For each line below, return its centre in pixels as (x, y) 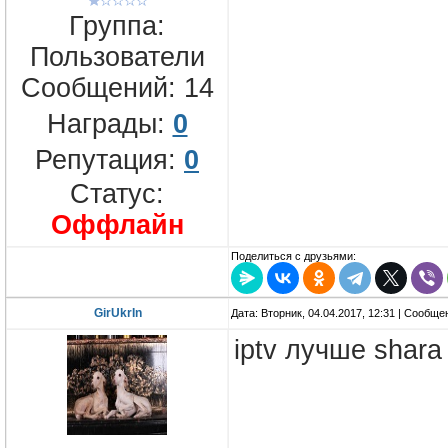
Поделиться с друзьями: (293, 256)
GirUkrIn (117, 313)
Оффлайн (117, 224)
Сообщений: (102, 87)
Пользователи (117, 56)
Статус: (117, 193)
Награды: (109, 123)
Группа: (117, 25)
